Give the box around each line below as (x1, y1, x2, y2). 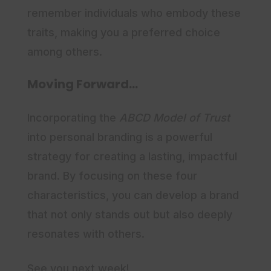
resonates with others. (27, 227, 145, 241)
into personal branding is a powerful (27, 131, 212, 144)
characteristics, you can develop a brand (27, 189, 239, 202)
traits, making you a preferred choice (27, 26, 220, 39)
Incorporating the (27, 111, 119, 125)
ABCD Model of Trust (119, 111, 230, 125)
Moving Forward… (27, 76, 138, 93)
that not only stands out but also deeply (27, 208, 232, 221)
